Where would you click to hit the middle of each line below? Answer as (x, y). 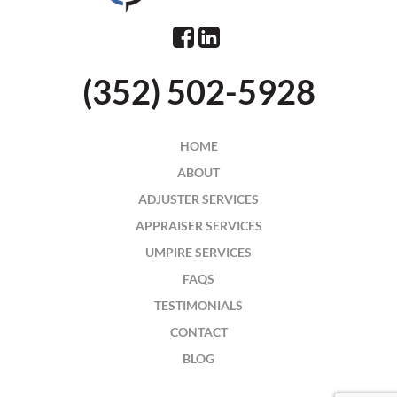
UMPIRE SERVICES (198, 252)
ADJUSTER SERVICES (198, 198)
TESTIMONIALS (198, 305)
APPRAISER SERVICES (198, 225)
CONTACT (198, 331)
